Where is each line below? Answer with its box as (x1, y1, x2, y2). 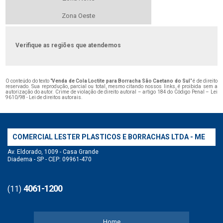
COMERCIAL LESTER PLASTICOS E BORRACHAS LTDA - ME (12, 133, 205, 141)
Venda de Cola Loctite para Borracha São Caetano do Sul (52, 78, 190, 84)
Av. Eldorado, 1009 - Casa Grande (7, 148, 99, 156)
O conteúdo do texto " (5, 78, 52, 84)
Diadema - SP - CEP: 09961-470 (7, 156, 92, 163)
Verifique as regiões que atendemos (15, 42, 121, 49)
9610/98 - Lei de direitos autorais (5, 95, 82, 101)
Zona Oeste (62, 12, 96, 20)
